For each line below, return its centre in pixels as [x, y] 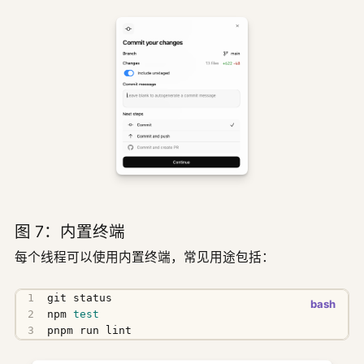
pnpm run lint [90, 331]
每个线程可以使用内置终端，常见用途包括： [145, 258]
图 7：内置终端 [70, 232]
